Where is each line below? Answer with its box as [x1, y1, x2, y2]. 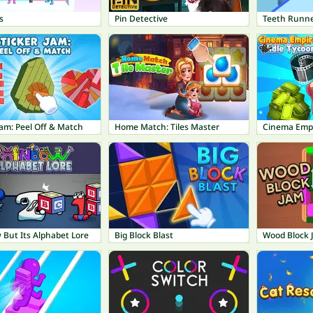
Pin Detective [115, 13, 168, 24]
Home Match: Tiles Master [115, 121, 219, 133]
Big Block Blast [115, 229, 173, 241]
